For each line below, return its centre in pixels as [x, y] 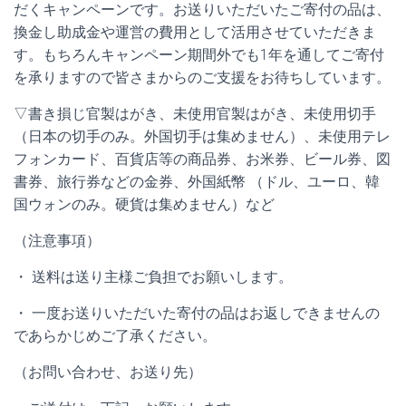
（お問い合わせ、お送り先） [108, 372]
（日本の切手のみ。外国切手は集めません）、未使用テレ [202, 136]
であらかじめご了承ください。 [115, 336]
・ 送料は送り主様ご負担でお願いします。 [153, 277]
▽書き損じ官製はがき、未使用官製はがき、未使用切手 [195, 114]
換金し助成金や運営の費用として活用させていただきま [195, 32]
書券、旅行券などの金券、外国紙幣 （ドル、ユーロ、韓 [197, 182]
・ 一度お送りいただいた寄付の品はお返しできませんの [197, 313]
